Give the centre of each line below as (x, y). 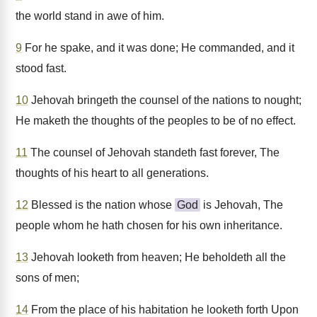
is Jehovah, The (242, 205)
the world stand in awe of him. (90, 16)
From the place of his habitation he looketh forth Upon (163, 310)
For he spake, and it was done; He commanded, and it (158, 48)
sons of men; (47, 278)
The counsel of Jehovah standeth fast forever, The (154, 152)
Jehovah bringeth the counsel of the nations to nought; (165, 100)
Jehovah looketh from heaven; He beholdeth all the (157, 257)
